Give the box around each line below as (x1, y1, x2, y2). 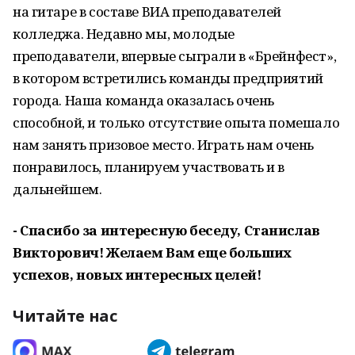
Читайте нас (13, 305, 117, 326)
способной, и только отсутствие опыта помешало (13, 113, 340, 132)
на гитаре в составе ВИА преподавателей (13, 2, 282, 21)
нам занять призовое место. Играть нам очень (13, 136, 314, 154)
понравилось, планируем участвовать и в (13, 158, 285, 176)
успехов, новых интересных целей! (13, 265, 261, 284)
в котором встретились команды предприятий (13, 69, 323, 87)
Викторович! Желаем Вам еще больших (13, 243, 292, 261)
